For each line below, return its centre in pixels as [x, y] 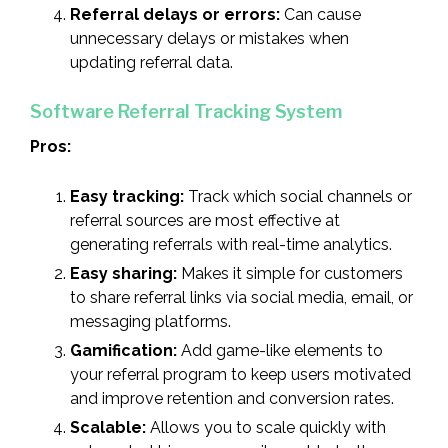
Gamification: [123, 350]
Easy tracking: [127, 196]
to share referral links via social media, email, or [241, 297]
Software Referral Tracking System [186, 111]
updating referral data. [151, 62]
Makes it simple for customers [290, 273]
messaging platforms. [150, 321]
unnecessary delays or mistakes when [209, 38]
